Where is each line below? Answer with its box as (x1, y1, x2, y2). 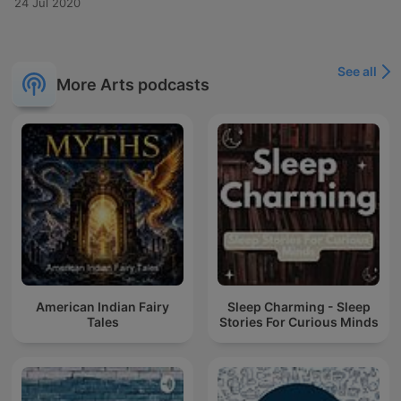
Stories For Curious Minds (218, 313, 379, 329)
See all (337, 64, 377, 80)
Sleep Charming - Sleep (226, 298, 371, 314)
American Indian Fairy (36, 298, 169, 314)
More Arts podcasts (56, 74, 209, 94)
